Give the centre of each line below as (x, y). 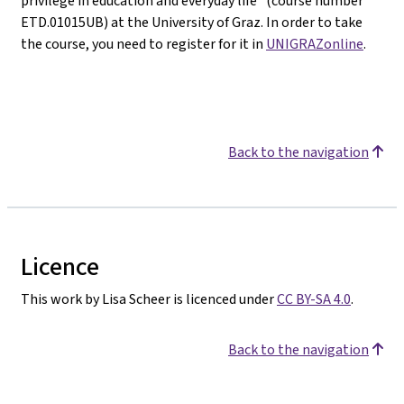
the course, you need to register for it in (143, 43)
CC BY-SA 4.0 (314, 298)
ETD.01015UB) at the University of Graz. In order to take (192, 22)
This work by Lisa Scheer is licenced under (149, 298)
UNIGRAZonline (315, 43)
